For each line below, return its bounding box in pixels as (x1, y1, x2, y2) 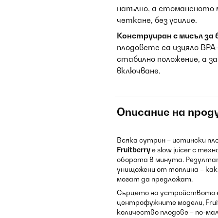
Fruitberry (117, 145, 150, 154)
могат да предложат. (117, 175, 193, 183)
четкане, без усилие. (117, 15, 197, 25)
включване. (117, 66, 161, 75)
